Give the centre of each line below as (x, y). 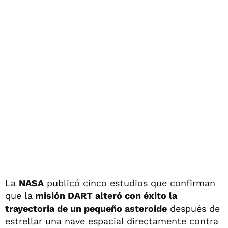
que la (19, 195)
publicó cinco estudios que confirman (130, 183)
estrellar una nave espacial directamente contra (112, 221)
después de (193, 208)
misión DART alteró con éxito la (105, 195)
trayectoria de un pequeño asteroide (86, 208)
